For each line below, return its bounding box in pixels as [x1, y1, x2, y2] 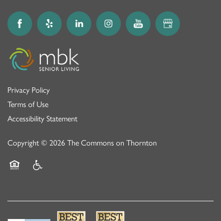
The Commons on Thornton [67, 138, 157, 147]
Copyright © [7, 138, 49, 147]
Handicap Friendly [30, 172, 85, 182]
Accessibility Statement [7, 113, 77, 123]
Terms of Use [7, 99, 48, 109]
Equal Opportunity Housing [7, 172, 94, 182]
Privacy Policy [7, 85, 50, 95]
